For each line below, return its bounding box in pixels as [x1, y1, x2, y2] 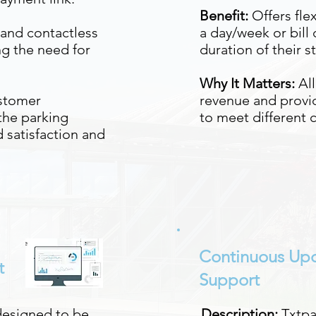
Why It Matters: [200, 75, 298, 92]
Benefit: [200, 7, 248, 24]
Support [199, 269, 260, 290]
